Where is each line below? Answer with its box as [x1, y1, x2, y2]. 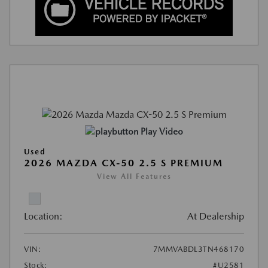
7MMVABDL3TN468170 [153, 244, 244, 254]
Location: [24, 210, 63, 222]
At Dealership [187, 210, 244, 222]
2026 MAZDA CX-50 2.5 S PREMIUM [24, 157, 223, 169]
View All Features [96, 172, 172, 181]
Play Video [140, 126, 183, 137]
